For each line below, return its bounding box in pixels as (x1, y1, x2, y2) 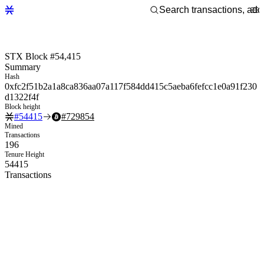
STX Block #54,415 (5, 51, 81, 61)
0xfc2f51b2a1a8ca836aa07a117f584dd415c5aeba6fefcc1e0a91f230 (5, 81, 257, 91)
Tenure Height (5, 150, 44, 159)
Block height (5, 102, 40, 111)
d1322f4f (5, 91, 39, 102)
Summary (5, 61, 41, 72)
